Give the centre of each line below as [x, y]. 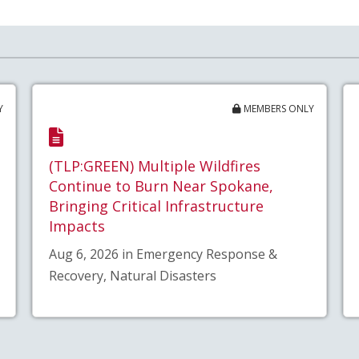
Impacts [77, 226]
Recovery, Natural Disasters [132, 276]
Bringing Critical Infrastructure [156, 206]
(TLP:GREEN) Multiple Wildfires [154, 165]
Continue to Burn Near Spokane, [161, 186]
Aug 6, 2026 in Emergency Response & [163, 254]
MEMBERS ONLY [278, 109]
